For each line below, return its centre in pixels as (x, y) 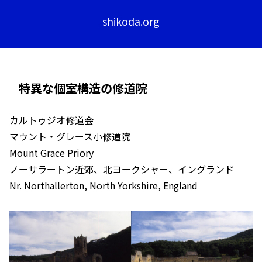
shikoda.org (131, 21)
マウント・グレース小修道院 (70, 136)
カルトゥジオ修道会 (51, 120)
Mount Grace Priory (51, 153)
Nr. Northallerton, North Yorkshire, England (104, 185)
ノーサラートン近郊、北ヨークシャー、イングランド (122, 169)
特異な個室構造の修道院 (83, 88)
